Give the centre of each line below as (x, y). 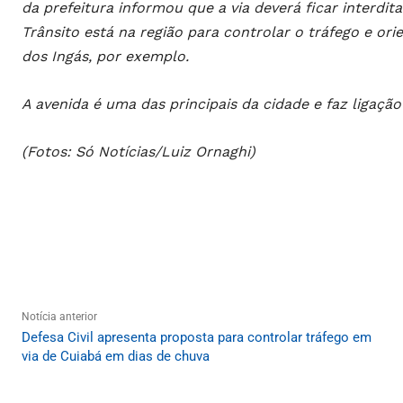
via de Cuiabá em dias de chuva (116, 357)
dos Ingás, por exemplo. (105, 57)
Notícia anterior (59, 317)
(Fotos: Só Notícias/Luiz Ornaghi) (139, 152)
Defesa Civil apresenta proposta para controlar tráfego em (197, 338)
